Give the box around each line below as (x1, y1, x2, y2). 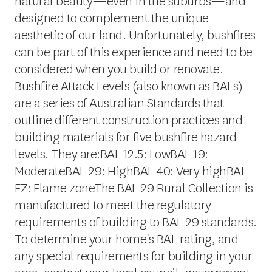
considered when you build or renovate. (15, 60, 223, 78)
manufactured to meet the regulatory (15, 196, 211, 214)
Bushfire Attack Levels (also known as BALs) (15, 77, 243, 95)
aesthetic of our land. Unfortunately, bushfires (15, 26, 256, 44)
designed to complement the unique (15, 9, 209, 27)
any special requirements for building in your (15, 247, 253, 265)
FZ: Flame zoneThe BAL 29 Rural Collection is (15, 179, 253, 197)
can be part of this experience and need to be (15, 43, 253, 61)
